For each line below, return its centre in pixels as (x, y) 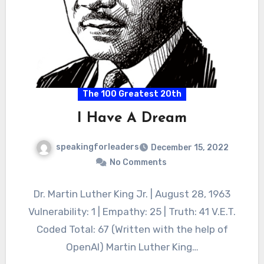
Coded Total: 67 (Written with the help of (132, 230)
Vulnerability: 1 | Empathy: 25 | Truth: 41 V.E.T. (132, 212)
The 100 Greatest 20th (132, 94)
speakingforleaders (97, 147)
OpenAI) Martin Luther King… (132, 247)
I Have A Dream (132, 119)
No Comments (138, 163)
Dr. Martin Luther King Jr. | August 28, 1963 (132, 194)
